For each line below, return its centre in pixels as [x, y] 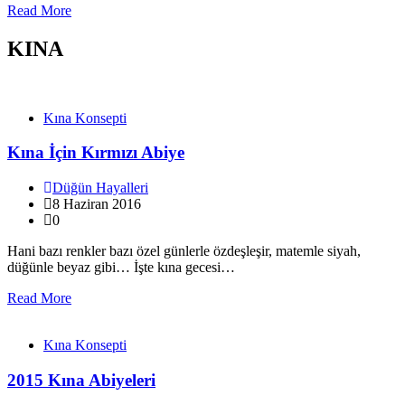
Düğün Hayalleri [100, 188]
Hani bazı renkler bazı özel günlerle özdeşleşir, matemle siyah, [184, 251]
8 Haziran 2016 [97, 204]
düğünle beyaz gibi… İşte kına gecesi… [121, 268]
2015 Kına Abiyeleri [81, 380]
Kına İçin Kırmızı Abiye [96, 153]
